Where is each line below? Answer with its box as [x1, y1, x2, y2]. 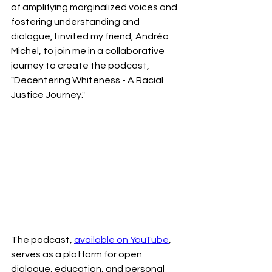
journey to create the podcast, [11, 60, 151, 70]
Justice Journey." [11, 89, 85, 100]
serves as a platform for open [11, 250, 144, 260]
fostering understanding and [11, 16, 141, 27]
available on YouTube [74, 235, 169, 245]
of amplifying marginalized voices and [11, 2, 179, 12]
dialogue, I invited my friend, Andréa [11, 31, 171, 41]
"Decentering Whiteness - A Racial [11, 75, 165, 85]
